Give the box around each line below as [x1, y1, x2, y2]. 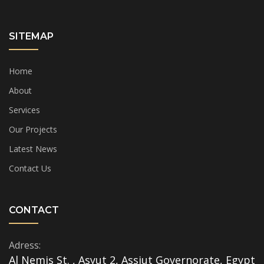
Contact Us [9, 163, 51, 174]
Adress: [9, 239, 41, 252]
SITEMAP [9, 31, 54, 42]
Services [9, 104, 40, 115]
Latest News [9, 143, 57, 154]
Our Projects [9, 124, 57, 135]
